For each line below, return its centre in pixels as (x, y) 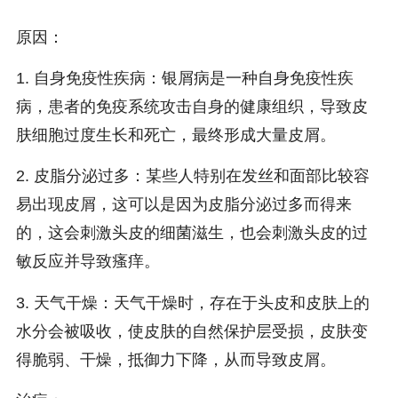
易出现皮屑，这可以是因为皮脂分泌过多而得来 (183, 205)
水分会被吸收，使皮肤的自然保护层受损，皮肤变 (191, 331)
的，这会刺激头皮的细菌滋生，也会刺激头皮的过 (191, 233)
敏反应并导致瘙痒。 (88, 262)
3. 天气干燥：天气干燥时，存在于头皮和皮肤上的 (192, 302)
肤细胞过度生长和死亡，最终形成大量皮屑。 (175, 135)
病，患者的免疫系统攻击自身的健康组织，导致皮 (191, 107)
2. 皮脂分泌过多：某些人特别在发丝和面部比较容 (192, 176)
